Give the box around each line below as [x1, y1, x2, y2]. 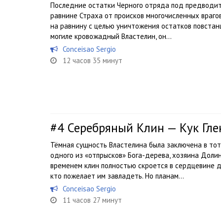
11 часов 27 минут [63, 195, 122, 205]
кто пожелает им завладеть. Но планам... [50, 171, 184, 181]
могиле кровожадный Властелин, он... [50, 32, 172, 41]
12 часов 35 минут [63, 56, 122, 65]
